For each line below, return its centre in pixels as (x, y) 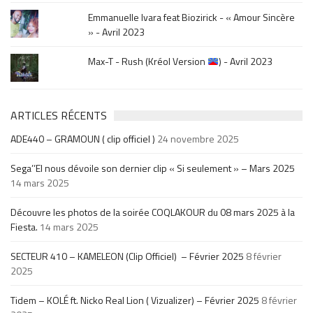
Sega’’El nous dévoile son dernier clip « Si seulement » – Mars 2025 (153, 168)
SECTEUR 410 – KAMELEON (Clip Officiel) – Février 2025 (127, 256)
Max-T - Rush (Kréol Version (148, 61)
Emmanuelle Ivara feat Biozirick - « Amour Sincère (192, 17)
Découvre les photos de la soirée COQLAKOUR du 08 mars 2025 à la (153, 212)
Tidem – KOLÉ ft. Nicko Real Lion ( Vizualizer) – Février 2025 (135, 300)
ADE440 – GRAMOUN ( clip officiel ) (83, 139)
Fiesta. (24, 227)
